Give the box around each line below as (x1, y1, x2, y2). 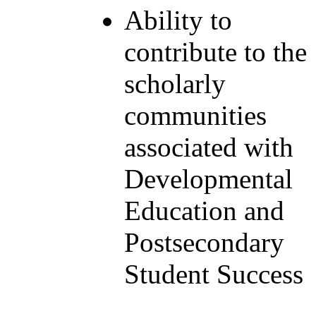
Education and (124, 195, 284, 226)
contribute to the (124, 36, 307, 67)
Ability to (124, 4, 232, 35)
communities (124, 99, 267, 130)
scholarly (124, 68, 226, 99)
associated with (124, 131, 293, 162)
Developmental (124, 163, 293, 194)
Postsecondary (124, 226, 284, 257)
